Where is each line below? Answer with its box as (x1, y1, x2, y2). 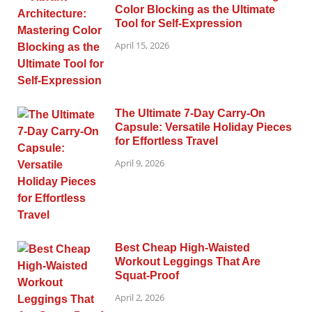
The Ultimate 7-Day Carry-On (115, 107, 265, 119)
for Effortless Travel (115, 134, 218, 147)
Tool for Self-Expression (115, 17, 242, 29)
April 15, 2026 (115, 39, 169, 52)
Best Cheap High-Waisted (115, 241, 250, 253)
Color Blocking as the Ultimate (115, 3, 275, 15)
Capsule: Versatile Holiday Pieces (115, 120, 292, 133)
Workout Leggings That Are (115, 255, 260, 267)
